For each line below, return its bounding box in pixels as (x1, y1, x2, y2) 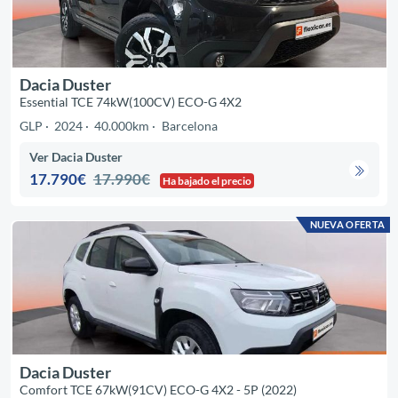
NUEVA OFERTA (309, 219, 386, 231)
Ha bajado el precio (163, 173, 252, 187)
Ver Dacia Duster (29, 148, 123, 164)
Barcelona (161, 118, 218, 134)
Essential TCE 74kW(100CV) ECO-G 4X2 (19, 94, 242, 110)
